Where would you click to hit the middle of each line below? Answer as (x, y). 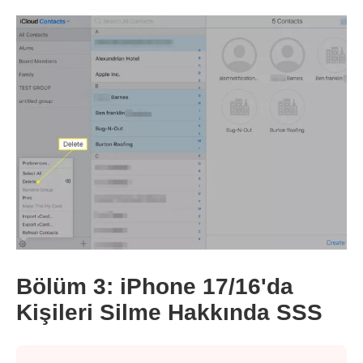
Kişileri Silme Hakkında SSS (169, 312)
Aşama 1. (50, 236)
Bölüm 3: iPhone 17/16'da (155, 286)
